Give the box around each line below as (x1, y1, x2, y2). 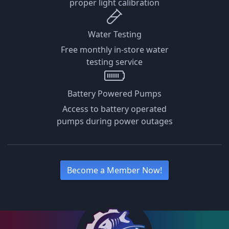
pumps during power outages (56, 116, 173, 127)
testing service (86, 56, 143, 68)
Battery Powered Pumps (67, 88, 162, 100)
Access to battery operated (62, 103, 167, 115)
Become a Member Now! (67, 165, 162, 176)
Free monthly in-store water (60, 44, 169, 56)
